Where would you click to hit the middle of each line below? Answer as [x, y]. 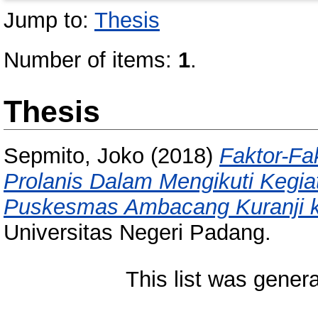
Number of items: [91, 60]
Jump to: [49, 20]
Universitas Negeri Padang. [137, 233]
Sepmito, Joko [74, 156]
